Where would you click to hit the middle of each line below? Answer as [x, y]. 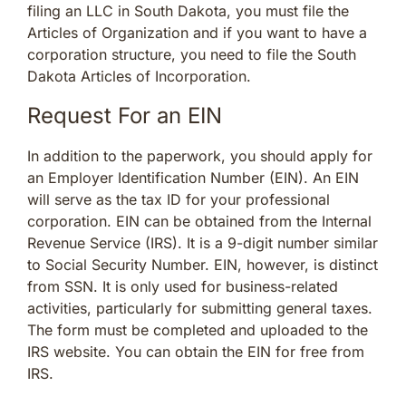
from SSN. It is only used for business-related [183, 286]
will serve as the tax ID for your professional [179, 199]
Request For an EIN [125, 115]
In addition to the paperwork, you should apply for [200, 155]
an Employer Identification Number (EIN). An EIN [193, 177]
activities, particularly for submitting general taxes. [200, 308]
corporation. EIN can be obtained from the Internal [199, 221]
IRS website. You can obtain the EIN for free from [196, 351]
